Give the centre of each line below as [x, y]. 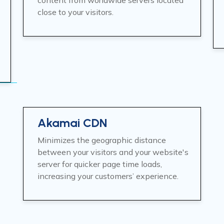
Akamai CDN [72, 123]
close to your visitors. [75, 12]
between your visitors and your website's [113, 152]
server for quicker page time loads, [100, 164]
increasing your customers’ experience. [108, 176]
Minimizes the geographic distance [102, 140]
